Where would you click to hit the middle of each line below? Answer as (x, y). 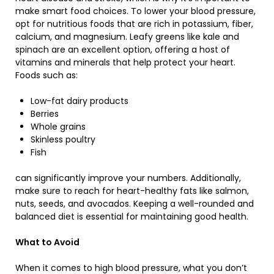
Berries (45, 114)
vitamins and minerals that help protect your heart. (125, 62)
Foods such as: (46, 75)
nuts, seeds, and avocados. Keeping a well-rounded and (135, 204)
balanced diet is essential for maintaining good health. (132, 217)
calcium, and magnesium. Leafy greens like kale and (127, 37)
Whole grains (58, 127)
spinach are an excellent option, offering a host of (123, 50)
